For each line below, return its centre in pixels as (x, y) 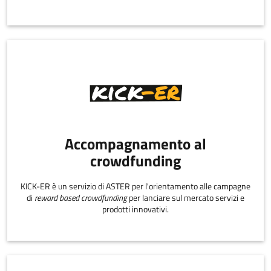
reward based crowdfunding (81, 198)
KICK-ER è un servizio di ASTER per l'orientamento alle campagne (135, 186)
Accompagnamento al (135, 144)
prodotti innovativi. (135, 209)
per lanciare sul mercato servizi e (186, 198)
